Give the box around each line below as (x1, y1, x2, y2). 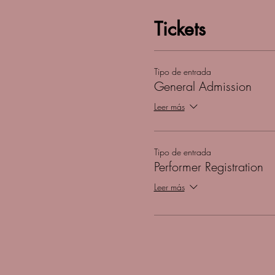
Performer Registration (153, 158, 263, 175)
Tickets (153, 17, 206, 41)
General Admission (153, 78, 252, 95)
